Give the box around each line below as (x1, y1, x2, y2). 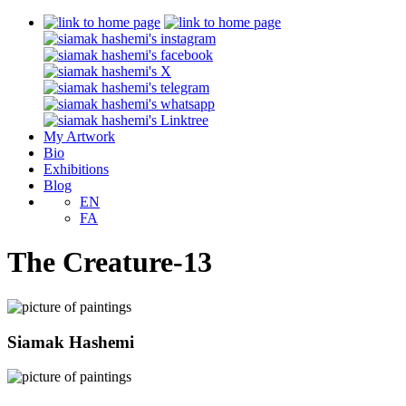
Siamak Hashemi (7, 332, 134, 352)
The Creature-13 (7, 246, 212, 279)
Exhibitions (43, 161, 109, 177)
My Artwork (43, 129, 115, 144)
